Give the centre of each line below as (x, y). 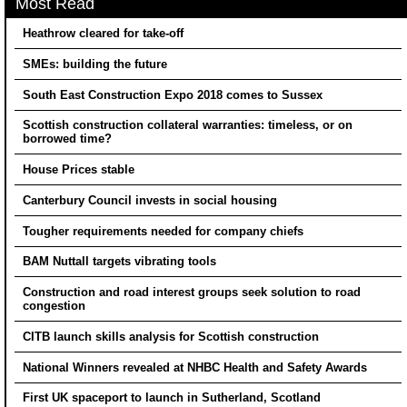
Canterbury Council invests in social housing (151, 200)
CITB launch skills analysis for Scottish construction (170, 336)
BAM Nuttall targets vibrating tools (119, 262)
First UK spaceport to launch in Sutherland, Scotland (171, 398)
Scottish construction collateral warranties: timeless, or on (187, 125)
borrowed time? (69, 139)
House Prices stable (78, 170)
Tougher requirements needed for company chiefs (163, 231)
